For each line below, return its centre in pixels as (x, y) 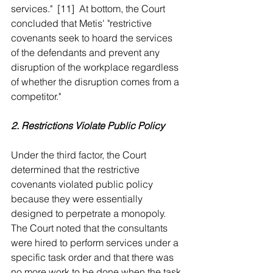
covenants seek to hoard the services (93, 38)
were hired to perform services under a (96, 243)
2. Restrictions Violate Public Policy (88, 126)
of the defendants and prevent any (87, 52)
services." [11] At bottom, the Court (89, 9)
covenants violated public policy (83, 184)
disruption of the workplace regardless (96, 67)
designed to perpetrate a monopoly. (91, 213)
